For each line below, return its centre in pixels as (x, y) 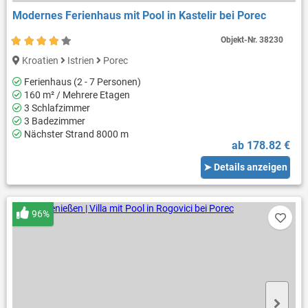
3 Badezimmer (53, 121)
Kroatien (40, 61)
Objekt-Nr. (240, 40)
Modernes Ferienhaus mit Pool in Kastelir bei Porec (139, 16)
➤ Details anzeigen (246, 167)
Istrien (80, 61)
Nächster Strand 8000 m (75, 134)
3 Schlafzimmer (56, 108)
